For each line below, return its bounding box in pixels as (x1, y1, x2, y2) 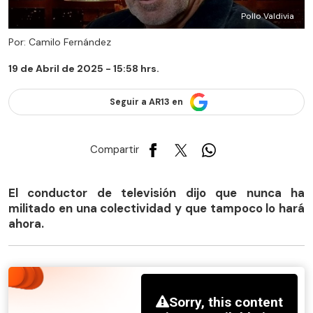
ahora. (8, 215, 44, 231)
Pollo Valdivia (241, 10, 294, 22)
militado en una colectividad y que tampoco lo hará (8, 200, 305, 216)
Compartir (90, 143, 139, 157)
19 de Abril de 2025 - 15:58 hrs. (8, 62, 159, 75)
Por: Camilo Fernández (8, 36, 111, 49)
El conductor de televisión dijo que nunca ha (8, 184, 305, 201)
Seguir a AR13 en (109, 96, 183, 108)
